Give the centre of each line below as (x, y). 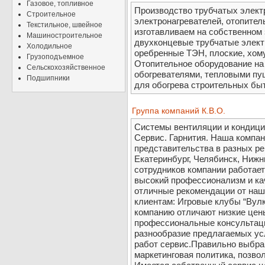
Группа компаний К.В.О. (179, 111)
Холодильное (49, 46)
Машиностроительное (64, 35)
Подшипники (48, 78)
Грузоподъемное (55, 57)
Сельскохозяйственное (66, 67)
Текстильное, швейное (64, 25)
